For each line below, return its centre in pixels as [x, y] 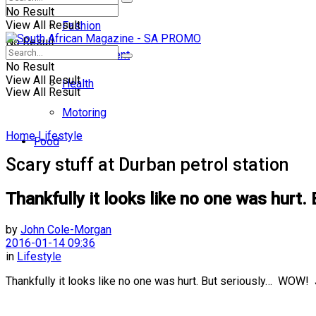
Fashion [81, 26]
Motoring [84, 113]
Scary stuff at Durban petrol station [147, 164]
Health [78, 84]
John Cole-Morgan [66, 229]
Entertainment [96, 55]
